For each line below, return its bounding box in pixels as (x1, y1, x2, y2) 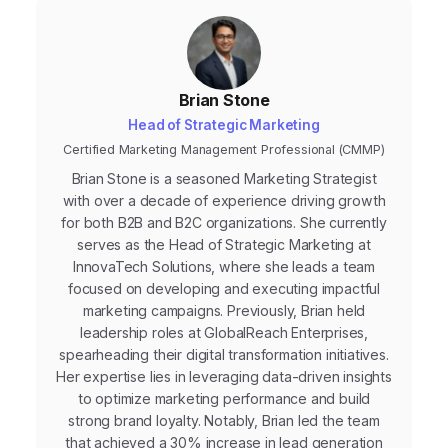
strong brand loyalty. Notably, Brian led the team (68, 412, 380, 430)
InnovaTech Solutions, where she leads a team (72, 258, 376, 276)
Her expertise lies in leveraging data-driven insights (56, 368, 392, 386)
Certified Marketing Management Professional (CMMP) (63, 142, 385, 158)
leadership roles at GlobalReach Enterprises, (79, 324, 369, 342)
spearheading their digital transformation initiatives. (59, 346, 389, 364)
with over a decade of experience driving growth (62, 192, 386, 210)
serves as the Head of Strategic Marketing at (77, 236, 371, 254)
